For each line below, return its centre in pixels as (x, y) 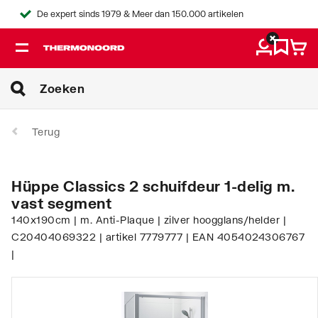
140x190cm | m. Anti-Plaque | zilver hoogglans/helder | (149, 219)
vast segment (61, 203)
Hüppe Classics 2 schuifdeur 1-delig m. (153, 186)
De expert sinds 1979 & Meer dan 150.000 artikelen (140, 14)
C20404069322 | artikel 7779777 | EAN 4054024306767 (158, 236)
